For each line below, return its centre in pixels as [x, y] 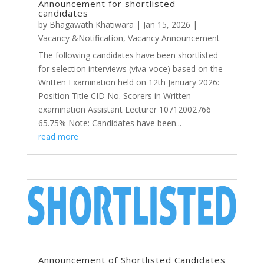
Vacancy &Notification [80, 38]
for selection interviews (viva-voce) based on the [130, 68]
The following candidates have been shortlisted [128, 55]
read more [58, 136]
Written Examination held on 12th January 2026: [128, 82]
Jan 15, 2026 [166, 24]
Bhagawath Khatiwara [91, 24]
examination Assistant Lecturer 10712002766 [124, 109]
